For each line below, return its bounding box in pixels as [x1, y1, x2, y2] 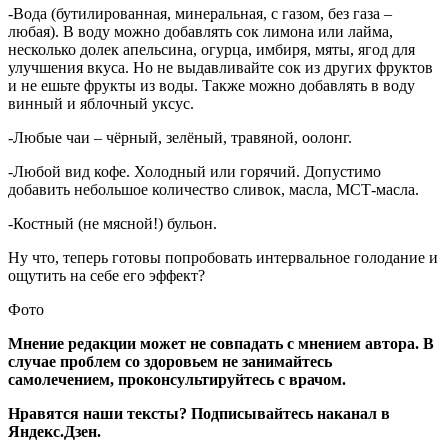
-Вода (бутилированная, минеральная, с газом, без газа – [8, 4, 392, 22]
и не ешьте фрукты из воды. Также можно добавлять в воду [8, 76, 415, 94]
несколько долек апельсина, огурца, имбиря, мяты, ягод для [8, 40, 415, 58]
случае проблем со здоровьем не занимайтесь [8, 352, 332, 370]
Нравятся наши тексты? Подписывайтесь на [8, 404, 334, 422]
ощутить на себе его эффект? [8, 266, 205, 284]
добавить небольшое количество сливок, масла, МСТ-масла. [8, 180, 419, 198]
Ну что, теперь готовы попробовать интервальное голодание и [8, 248, 438, 266]
